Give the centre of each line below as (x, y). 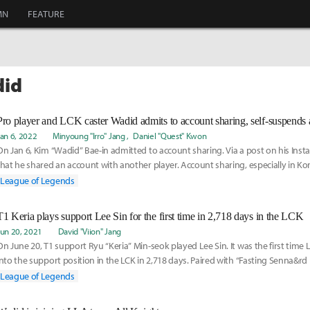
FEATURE (46, 14)
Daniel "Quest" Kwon (170, 136)
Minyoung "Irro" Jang (89, 136)
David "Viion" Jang (89, 231)
